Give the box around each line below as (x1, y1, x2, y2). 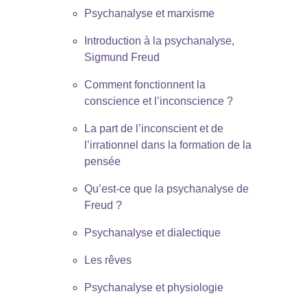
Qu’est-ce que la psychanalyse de (84, 182, 249, 195)
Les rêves (84, 254, 132, 266)
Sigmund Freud (84, 51, 160, 63)
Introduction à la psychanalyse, (84, 34, 234, 47)
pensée (84, 155, 121, 167)
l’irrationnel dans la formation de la (84, 138, 251, 151)
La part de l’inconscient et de (84, 122, 223, 134)
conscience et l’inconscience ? (84, 95, 233, 107)
